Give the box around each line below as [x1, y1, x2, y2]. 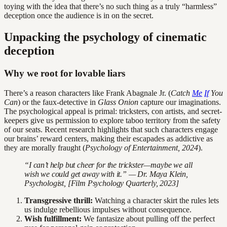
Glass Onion [98, 97, 138, 106]
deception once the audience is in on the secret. [4, 11, 154, 20]
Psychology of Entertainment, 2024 [85, 143, 198, 152]
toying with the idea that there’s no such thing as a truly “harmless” [4, 2, 217, 11]
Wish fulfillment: [24, 214, 82, 223]
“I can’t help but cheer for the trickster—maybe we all [24, 160, 193, 169]
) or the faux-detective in [18, 97, 98, 106]
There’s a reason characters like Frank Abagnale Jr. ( [4, 88, 171, 97]
